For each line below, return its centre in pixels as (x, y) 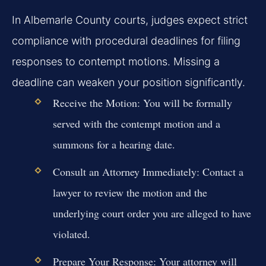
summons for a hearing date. (114, 144)
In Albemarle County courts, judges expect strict (130, 20)
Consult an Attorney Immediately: (126, 171)
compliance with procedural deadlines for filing (126, 40)
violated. (71, 234)
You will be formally (186, 102)
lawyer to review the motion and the (130, 192)
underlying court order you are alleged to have (152, 213)
